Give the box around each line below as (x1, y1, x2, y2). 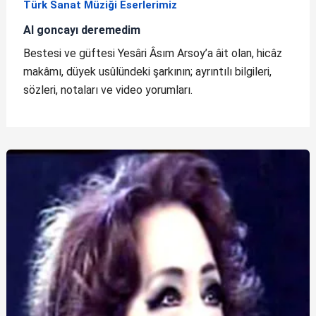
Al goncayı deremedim (23, 23, 140, 37)
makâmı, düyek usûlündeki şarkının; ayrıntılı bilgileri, (23, 64, 272, 78)
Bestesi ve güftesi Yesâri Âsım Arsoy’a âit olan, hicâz (23, 46, 282, 60)
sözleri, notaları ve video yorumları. (23, 83, 193, 97)
